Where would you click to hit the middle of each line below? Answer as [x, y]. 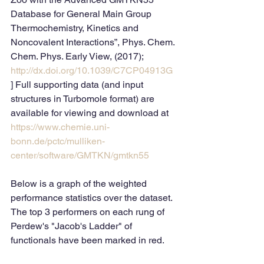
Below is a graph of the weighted [80, 184]
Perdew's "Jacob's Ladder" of [72, 226]
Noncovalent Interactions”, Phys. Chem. [94, 42]
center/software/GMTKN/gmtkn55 [80, 155]
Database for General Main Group [82, 14]
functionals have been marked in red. [88, 240]
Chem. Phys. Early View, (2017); [78, 56]
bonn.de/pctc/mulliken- [58, 141]
